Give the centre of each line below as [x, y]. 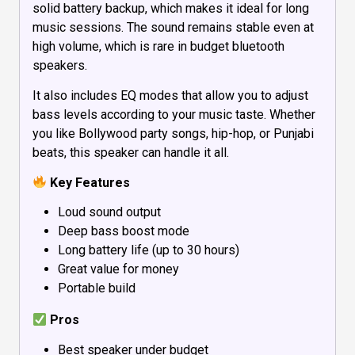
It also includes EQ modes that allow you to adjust [170, 95]
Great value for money [118, 269]
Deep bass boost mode [124, 231]
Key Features [89, 182]
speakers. [60, 66]
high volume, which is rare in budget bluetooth [158, 47]
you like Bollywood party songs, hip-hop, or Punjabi [173, 133]
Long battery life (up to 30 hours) [149, 250]
